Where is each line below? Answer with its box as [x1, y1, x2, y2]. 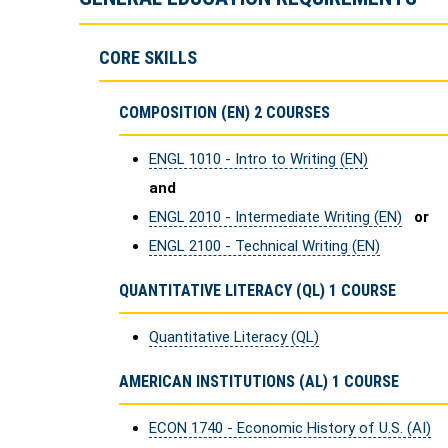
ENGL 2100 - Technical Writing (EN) [149, 237, 380, 255]
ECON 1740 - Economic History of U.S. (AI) [149, 419, 431, 437]
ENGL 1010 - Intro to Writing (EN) [149, 150, 368, 168]
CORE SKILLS [99, 47, 197, 68]
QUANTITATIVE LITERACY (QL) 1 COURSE [119, 281, 396, 300]
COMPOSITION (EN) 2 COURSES [119, 103, 330, 122]
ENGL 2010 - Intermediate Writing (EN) [149, 208, 402, 226]
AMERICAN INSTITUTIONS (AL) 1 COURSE [119, 372, 399, 391]
